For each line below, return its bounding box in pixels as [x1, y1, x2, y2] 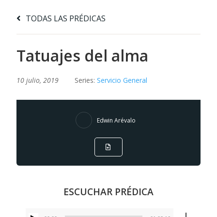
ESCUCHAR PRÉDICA [63, 185, 154, 199]
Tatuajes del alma [16, 45, 148, 66]
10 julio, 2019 [16, 76, 59, 85]
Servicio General [96, 76, 147, 85]
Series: [74, 76, 97, 85]
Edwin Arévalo [96, 116, 136, 124]
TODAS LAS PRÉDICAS [23, 13, 106, 24]
